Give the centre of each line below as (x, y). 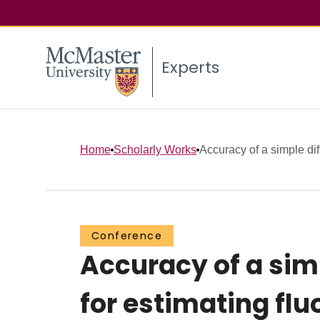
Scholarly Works (155, 149)
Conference (127, 236)
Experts (190, 68)
